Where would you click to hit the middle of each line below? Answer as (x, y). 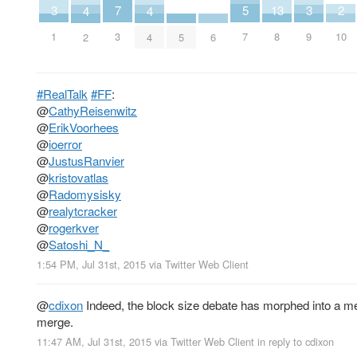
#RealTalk (62, 93)
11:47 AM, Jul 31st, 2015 (94, 342)
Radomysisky (85, 194)
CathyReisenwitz (93, 110)
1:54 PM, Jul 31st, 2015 (91, 264)
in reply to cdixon (296, 342)
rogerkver (74, 227)
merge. (55, 321)
